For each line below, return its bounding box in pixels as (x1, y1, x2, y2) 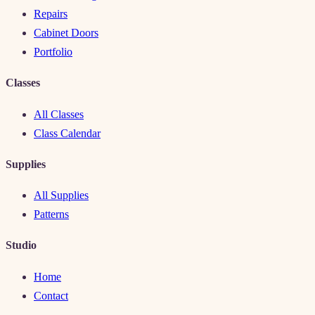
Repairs (34, 8, 67, 20)
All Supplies (34, 189, 89, 202)
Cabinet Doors (34, 27, 98, 39)
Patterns (34, 208, 69, 221)
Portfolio (34, 46, 72, 58)
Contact (34, 289, 68, 302)
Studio (6, 239, 37, 252)
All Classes (34, 108, 84, 120)
